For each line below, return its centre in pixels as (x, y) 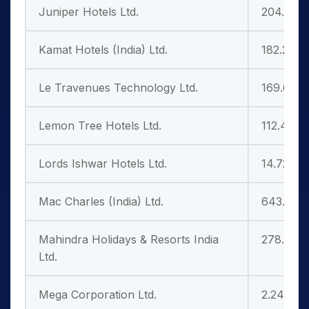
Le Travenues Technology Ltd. (118, 88)
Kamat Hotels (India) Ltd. (103, 50)
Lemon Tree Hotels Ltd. (100, 126)
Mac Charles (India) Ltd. (101, 201)
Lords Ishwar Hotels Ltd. (103, 163)
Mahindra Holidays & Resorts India (129, 239)
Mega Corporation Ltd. (98, 295)
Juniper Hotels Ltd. (89, 12)
